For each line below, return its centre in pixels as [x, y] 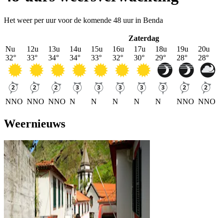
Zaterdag [144, 38]
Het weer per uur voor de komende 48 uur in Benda [83, 20]
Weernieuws [35, 123]
